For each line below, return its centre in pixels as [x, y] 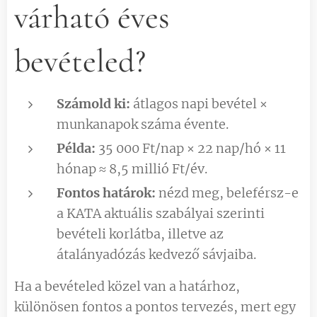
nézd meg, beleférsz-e [227, 192]
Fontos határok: [106, 192]
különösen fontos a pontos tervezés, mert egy [155, 306]
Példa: [76, 148]
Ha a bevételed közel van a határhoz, [127, 286]
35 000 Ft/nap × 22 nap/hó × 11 [191, 148]
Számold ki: [93, 103]
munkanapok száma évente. [143, 124]
